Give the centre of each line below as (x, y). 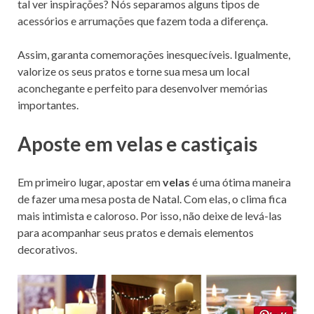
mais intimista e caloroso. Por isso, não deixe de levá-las (150, 216)
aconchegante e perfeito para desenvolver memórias (143, 88)
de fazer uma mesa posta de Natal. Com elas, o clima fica (152, 199)
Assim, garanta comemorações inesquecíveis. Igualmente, (154, 55)
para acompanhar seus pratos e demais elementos (136, 233)
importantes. (48, 105)
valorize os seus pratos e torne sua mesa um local (134, 71)
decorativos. (47, 250)
